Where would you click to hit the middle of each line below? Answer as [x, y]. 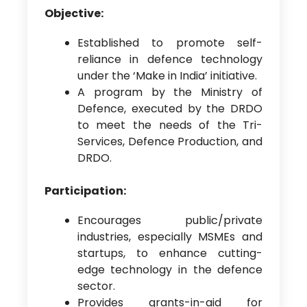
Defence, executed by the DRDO [170, 108]
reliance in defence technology [170, 59]
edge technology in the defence [170, 270]
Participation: [85, 191]
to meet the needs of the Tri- [170, 125]
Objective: [74, 13]
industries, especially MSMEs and [170, 237]
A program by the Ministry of [170, 92]
